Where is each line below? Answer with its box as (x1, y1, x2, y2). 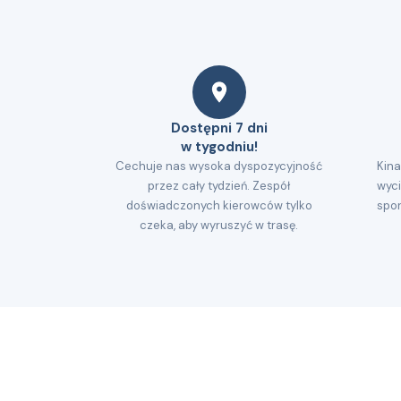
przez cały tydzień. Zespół (148, 178, 290, 193)
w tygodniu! (180, 138, 258, 156)
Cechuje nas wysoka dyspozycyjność (115, 158, 322, 174)
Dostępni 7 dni (170, 119, 268, 137)
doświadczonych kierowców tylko (125, 198, 312, 213)
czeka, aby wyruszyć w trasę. (140, 218, 298, 233)
